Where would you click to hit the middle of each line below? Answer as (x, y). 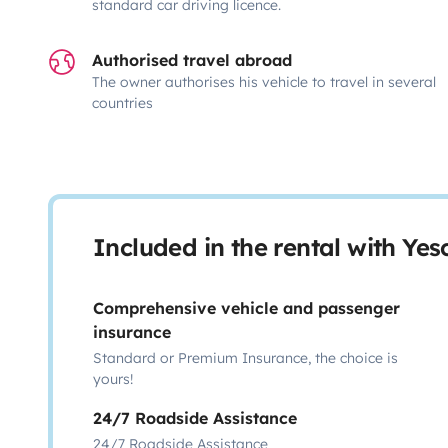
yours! (113, 378)
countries (122, 102)
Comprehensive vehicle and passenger (246, 307)
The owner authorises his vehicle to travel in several (264, 81)
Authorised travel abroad (192, 59)
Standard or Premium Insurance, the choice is (245, 357)
